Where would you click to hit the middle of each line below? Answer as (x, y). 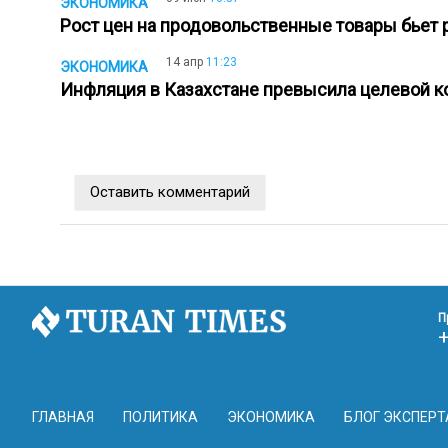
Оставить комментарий (170, 191)
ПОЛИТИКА (160, 416)
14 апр (184, 62)
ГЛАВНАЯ (63, 416)
